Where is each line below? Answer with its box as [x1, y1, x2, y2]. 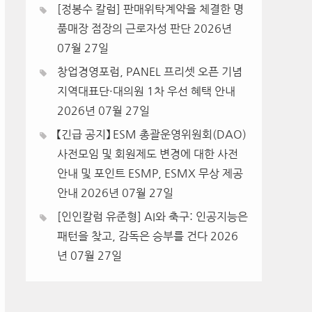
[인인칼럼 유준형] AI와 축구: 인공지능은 [57, 211, 248, 223]
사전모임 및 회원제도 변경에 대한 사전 [57, 148, 238, 160]
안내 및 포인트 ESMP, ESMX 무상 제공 [57, 168, 243, 180]
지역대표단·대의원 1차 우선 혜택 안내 [57, 86, 235, 97]
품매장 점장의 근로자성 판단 [57, 23, 191, 35]
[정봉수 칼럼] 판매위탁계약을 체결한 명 [57, 3, 244, 15]
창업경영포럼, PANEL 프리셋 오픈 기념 [57, 66, 242, 78]
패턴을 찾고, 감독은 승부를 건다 [57, 231, 208, 242]
